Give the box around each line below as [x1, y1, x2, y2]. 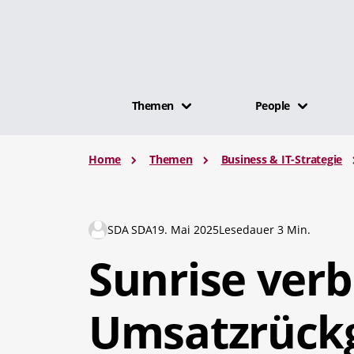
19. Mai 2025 [152, 222, 220, 237]
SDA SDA [107, 222, 153, 237]
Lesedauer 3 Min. [219, 222, 311, 237]
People [254, 97, 290, 113]
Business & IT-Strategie [220, 152, 343, 167]
